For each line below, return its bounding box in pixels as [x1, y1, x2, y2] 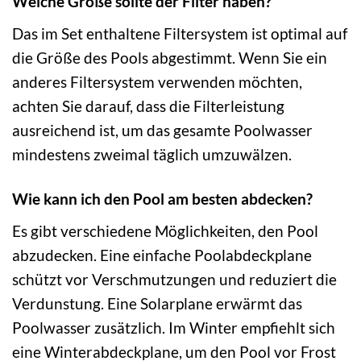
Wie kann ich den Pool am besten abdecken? [12, 189, 313, 209]
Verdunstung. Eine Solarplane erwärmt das [12, 293, 302, 313]
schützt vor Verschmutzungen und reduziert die [12, 269, 337, 288]
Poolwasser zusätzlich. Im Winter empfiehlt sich [12, 317, 335, 337]
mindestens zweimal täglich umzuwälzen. [12, 145, 292, 164]
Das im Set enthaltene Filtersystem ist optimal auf [12, 24, 347, 44]
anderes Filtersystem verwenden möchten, [12, 73, 302, 92]
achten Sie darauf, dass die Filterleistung [12, 97, 284, 116]
